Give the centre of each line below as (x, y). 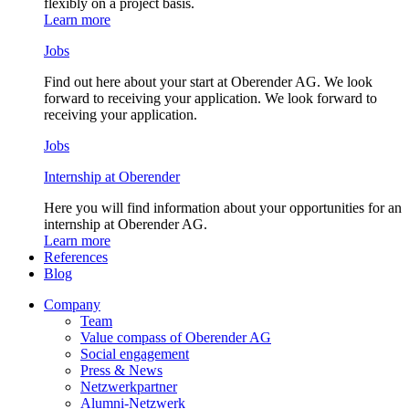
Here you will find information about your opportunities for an (223, 208)
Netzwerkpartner (129, 387)
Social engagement (135, 354)
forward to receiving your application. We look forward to (210, 98)
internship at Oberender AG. (126, 224)
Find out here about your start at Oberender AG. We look (208, 82)
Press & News (121, 370)
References (76, 257)
